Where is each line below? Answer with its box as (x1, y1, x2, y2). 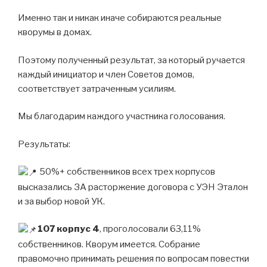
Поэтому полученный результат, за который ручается (18, 54, 245, 66)
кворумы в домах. (18, 27, 92, 38)
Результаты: (18, 138, 70, 150)
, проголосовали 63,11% (100, 223, 201, 235)
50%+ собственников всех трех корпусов (38, 166, 216, 178)
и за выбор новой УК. (18, 195, 105, 207)
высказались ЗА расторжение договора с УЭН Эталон (18, 181, 248, 193)
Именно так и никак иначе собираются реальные (18, 13, 222, 24)
